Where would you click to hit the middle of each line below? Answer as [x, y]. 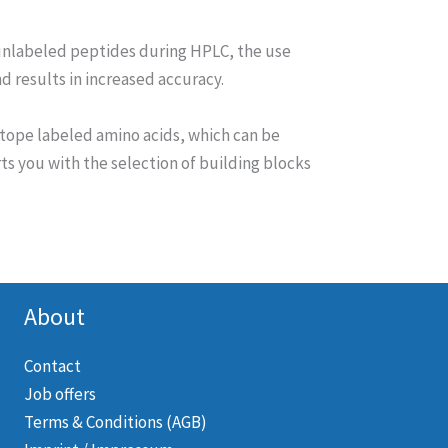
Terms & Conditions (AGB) [116, 422]
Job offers [60, 394]
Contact [53, 366]
